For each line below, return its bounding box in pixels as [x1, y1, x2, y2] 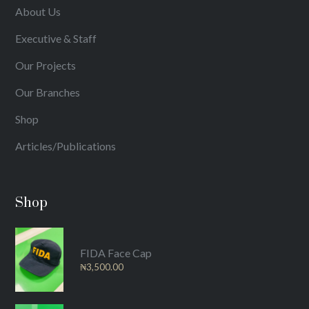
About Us [15, 4, 61, 18]
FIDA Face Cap [80, 246, 152, 259]
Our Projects [15, 58, 77, 72]
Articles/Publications [15, 139, 117, 152]
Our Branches [15, 85, 81, 99]
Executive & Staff [15, 31, 97, 45]
